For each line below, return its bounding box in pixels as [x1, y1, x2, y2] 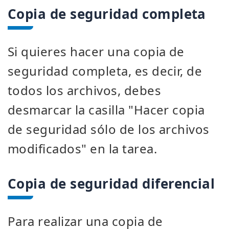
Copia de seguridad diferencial [8, 174, 215, 193]
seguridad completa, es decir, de [8, 62, 202, 79]
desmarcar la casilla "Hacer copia [8, 101, 205, 118]
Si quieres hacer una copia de [8, 43, 185, 60]
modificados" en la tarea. [8, 140, 157, 157]
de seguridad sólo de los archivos [8, 121, 210, 138]
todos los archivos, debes [8, 82, 161, 99]
